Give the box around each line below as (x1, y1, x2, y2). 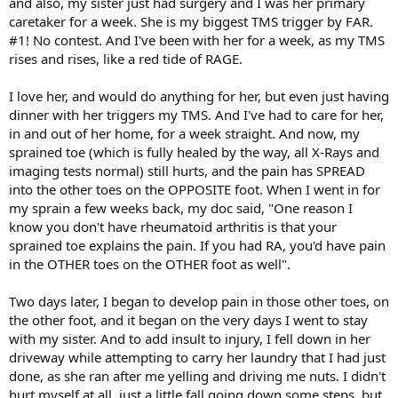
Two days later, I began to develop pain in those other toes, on (9, 291, 389, 310)
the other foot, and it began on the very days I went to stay (9, 310, 368, 329)
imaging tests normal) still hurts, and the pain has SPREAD (9, 161, 365, 179)
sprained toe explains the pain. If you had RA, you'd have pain (9, 235, 386, 254)
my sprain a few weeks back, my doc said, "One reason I (9, 198, 353, 217)
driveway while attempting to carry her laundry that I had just (9, 347, 386, 366)
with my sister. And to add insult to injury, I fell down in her (9, 329, 370, 347)
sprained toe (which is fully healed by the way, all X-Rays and (9, 142, 379, 161)
